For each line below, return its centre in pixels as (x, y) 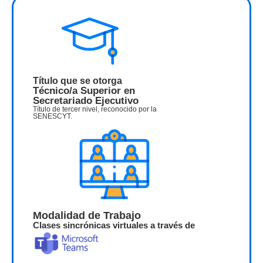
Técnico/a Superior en (84, 91)
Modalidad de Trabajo (87, 215)
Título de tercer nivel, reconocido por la (95, 109)
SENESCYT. (53, 117)
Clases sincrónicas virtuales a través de (114, 225)
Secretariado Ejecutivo (86, 101)
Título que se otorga (77, 81)
